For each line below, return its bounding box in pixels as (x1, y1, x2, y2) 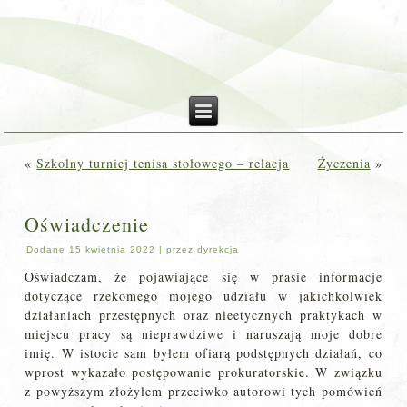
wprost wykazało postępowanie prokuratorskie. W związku (25, 363, 382, 381)
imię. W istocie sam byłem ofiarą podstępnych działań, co (25, 344, 382, 362)
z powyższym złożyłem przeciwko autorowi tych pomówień (25, 382, 382, 400)
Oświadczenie (25, 211, 150, 237)
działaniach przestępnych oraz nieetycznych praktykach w (25, 306, 382, 323)
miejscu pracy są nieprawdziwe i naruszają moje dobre (25, 325, 382, 342)
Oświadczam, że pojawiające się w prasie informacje (25, 268, 382, 285)
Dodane (26, 244, 66, 254)
